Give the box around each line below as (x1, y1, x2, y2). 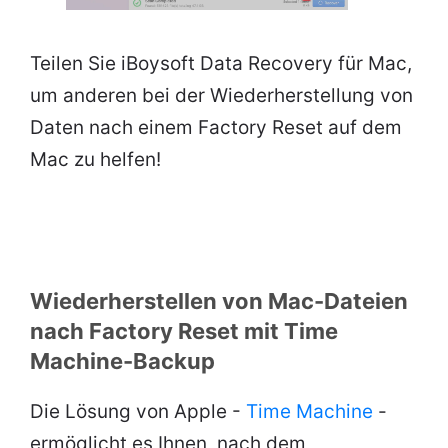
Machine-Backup (30, 347, 215, 374)
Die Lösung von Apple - (30, 399, 246, 423)
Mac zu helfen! (30, 147, 161, 171)
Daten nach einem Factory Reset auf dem (30, 115, 402, 139)
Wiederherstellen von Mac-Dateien (30, 287, 408, 314)
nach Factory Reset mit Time (30, 317, 338, 344)
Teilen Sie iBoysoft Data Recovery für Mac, (30, 51, 412, 75)
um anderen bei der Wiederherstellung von (30, 83, 413, 107)
